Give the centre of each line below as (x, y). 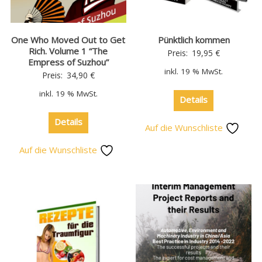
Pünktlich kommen (194, 39)
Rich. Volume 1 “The (68, 51)
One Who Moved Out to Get (68, 39)
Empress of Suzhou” (68, 62)
